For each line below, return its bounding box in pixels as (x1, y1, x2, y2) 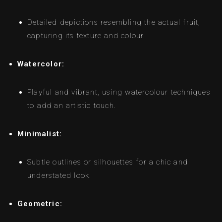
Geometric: (17, 199, 62, 209)
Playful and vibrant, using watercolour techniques (27, 88, 211, 97)
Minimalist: (17, 129, 62, 139)
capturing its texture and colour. (27, 31, 146, 41)
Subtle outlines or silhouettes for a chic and (27, 158, 188, 167)
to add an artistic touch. (27, 101, 116, 111)
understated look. (27, 171, 92, 180)
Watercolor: (17, 59, 65, 69)
